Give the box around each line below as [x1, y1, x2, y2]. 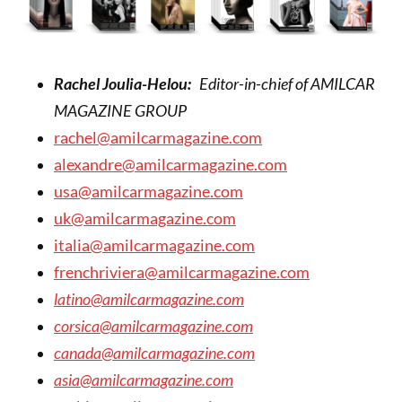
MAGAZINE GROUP [54, 101, 187, 121]
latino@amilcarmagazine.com [54, 290, 244, 310]
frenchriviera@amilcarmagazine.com [54, 263, 310, 283]
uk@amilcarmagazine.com [54, 209, 236, 229]
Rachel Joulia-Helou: [54, 74, 191, 94]
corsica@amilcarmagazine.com [54, 317, 253, 336]
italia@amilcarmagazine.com [54, 236, 255, 256]
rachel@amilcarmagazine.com [54, 128, 262, 148]
